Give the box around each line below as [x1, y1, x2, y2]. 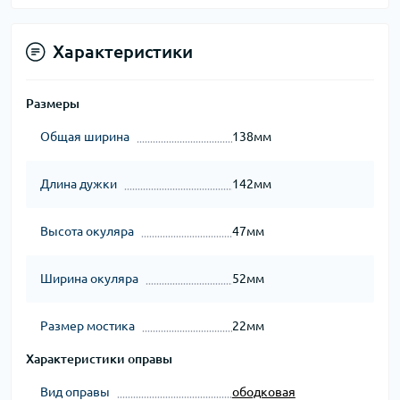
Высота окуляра [40, 224, 134, 239]
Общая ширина [40, 129, 129, 145]
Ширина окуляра [40, 271, 138, 287]
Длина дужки [40, 177, 117, 192]
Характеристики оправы [26, 352, 172, 367]
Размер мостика [40, 319, 135, 334]
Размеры [26, 96, 79, 112]
